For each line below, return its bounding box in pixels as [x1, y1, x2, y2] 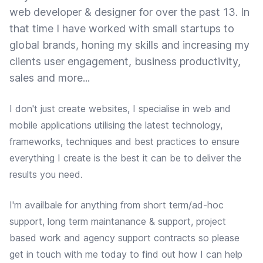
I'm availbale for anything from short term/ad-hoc [9, 199, 224, 211]
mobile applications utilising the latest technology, [9, 119, 222, 131]
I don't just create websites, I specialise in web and [9, 103, 231, 115]
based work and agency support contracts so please [9, 232, 240, 244]
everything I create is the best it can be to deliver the [9, 152, 241, 164]
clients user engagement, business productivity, [9, 55, 241, 68]
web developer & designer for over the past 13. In [9, 6, 249, 19]
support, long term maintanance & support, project [9, 215, 226, 228]
